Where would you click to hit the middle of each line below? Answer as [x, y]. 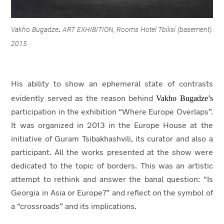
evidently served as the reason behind [84, 99]
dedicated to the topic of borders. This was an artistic [112, 167]
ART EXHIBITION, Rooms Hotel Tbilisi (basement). [138, 30]
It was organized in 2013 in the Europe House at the [112, 126]
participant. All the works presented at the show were [112, 153]
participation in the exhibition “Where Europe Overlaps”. [112, 113]
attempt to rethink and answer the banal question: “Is [112, 180]
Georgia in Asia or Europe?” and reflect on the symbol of [112, 194]
